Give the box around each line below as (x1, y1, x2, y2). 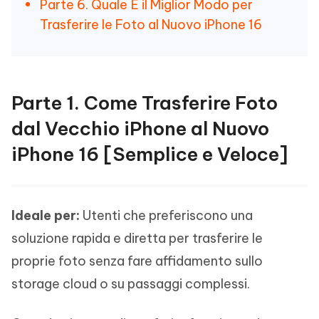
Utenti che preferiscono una (80, 207, 253, 224)
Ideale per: (11, 207, 80, 224)
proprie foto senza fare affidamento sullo (11, 253, 263, 269)
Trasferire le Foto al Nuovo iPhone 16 (40, 16, 262, 33)
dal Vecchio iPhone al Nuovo (11, 117, 269, 140)
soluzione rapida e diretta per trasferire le (11, 230, 263, 246)
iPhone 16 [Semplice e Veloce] (11, 142, 288, 166)
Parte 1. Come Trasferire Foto (11, 91, 278, 115)
